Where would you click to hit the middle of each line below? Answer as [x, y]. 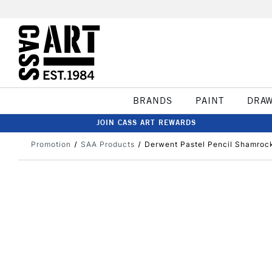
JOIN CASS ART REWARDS [146, 122]
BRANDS [152, 100]
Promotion [51, 144]
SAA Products [107, 144]
